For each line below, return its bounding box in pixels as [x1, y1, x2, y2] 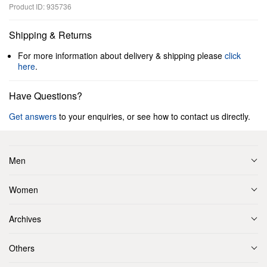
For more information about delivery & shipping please [18, 49, 225, 61]
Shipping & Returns [9, 28, 92, 42]
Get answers [9, 110, 57, 122]
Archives [9, 213, 41, 225]
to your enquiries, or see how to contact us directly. [57, 110, 250, 122]
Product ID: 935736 [9, 1, 72, 11]
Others [9, 242, 35, 254]
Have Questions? [9, 89, 82, 103]
